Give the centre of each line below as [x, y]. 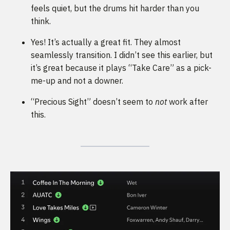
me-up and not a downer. [77, 81]
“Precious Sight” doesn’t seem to [93, 102]
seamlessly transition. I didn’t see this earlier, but [122, 55]
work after [187, 102]
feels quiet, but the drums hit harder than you [115, 8]
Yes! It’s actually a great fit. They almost [106, 42]
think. [41, 21]
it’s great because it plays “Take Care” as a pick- [121, 68]
